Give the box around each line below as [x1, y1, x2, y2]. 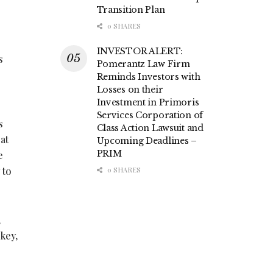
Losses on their [96, 84, 163, 96]
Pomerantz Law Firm [96, 58, 190, 70]
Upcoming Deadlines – [96, 135, 197, 147]
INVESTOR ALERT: [96, 46, 183, 57]
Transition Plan [96, 4, 165, 16]
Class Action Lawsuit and [96, 122, 204, 134]
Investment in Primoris [96, 97, 199, 108]
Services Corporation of [96, 110, 204, 121]
